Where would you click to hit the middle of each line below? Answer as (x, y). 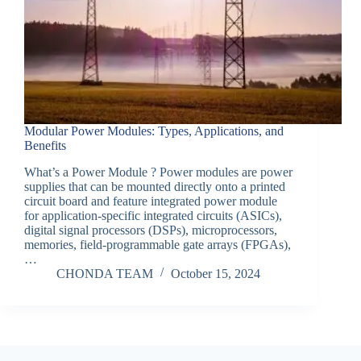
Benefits (45, 146)
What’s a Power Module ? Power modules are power (158, 172)
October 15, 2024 (216, 274)
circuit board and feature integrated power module (151, 201)
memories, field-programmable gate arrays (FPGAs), (158, 245)
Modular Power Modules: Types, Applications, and (154, 131)
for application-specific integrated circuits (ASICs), (153, 216)
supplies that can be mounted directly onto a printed (155, 187)
